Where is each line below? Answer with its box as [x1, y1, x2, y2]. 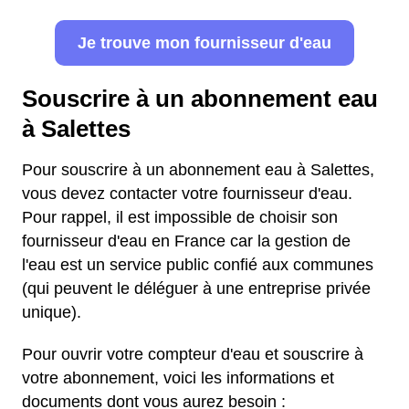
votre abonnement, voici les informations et [22, 369, 334, 387]
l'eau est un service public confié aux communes [22, 256, 373, 274]
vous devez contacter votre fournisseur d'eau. [22, 184, 352, 203]
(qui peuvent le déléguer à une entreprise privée [22, 279, 371, 298]
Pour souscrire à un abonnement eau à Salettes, [22, 161, 374, 179]
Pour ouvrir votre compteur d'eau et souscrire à [22, 345, 363, 363]
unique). [22, 303, 81, 321]
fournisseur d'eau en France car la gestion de [22, 232, 351, 250]
